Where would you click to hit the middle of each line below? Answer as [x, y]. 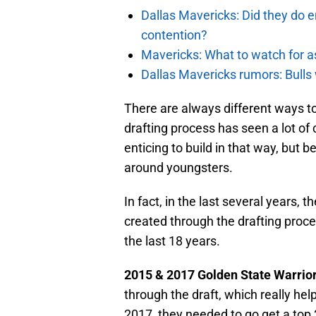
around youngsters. [178, 167]
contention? [174, 35]
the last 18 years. [172, 241]
